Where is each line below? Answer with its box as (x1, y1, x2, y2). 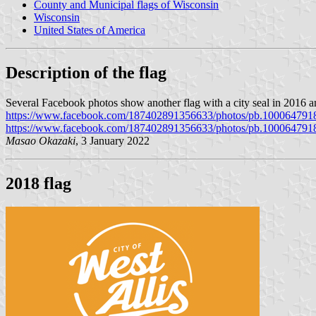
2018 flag (6, 174, 71, 193)
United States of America (34, 23, 145, 36)
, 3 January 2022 (75, 134, 150, 147)
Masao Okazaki (6, 134, 75, 147)
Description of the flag (6, 63, 166, 82)
